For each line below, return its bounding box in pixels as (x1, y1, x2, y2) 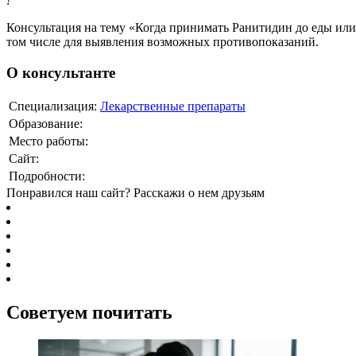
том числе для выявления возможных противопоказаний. (6, 35, 319, 49)
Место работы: (9, 133, 88, 148)
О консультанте (6, 64, 115, 82)
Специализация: (9, 99, 97, 113)
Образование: (9, 116, 83, 130)
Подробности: (9, 168, 85, 183)
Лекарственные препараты (100, 99, 246, 113)
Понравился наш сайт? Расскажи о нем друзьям (6, 185, 265, 199)
